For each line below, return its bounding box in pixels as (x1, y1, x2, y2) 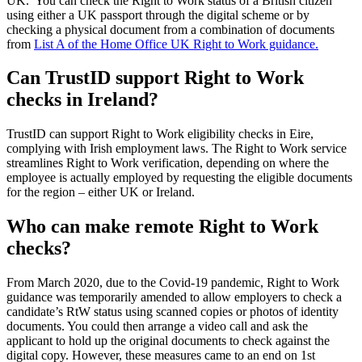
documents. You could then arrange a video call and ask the (6, 319, 308, 334)
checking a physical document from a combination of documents (6, 22, 335, 36)
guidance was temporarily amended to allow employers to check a (6, 290, 342, 305)
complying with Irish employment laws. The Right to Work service (6, 141, 347, 156)
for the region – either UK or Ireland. (6, 185, 195, 200)
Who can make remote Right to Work (6, 216, 318, 238)
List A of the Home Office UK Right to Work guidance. (34, 36, 318, 51)
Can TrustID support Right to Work (6, 67, 304, 89)
